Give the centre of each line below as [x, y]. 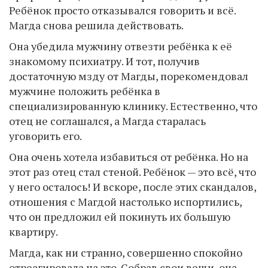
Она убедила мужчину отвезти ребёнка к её [121, 46]
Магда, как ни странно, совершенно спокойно [126, 252]
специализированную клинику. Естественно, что [133, 106]
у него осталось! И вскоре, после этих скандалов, [133, 187]
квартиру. [33, 232]
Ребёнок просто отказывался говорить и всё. [122, 10]
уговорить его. [45, 136]
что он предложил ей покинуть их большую [120, 217]
